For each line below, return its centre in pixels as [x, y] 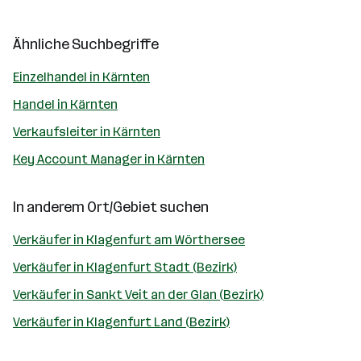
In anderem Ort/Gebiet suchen [111, 207]
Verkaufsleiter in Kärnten [87, 132]
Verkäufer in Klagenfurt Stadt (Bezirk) [125, 267]
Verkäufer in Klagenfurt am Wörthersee [129, 240]
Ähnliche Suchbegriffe [86, 44]
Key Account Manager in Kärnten [109, 159]
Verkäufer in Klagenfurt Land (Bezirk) [121, 322]
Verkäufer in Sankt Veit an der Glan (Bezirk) [138, 295]
